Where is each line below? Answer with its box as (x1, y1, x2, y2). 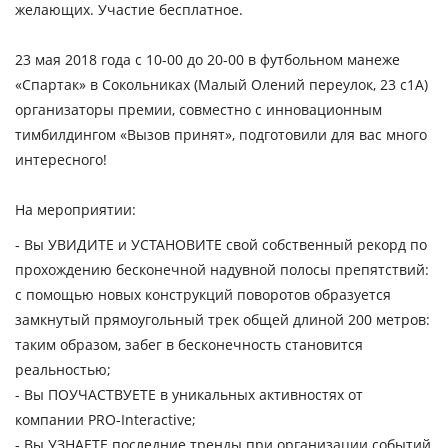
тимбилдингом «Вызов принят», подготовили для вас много (15, 125, 427, 144)
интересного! (15, 150, 107, 169)
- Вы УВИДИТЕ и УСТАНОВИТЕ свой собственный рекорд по (15, 235, 427, 254)
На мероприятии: (15, 200, 136, 219)
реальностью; (15, 360, 111, 379)
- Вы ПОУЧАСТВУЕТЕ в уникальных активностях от (15, 385, 363, 404)
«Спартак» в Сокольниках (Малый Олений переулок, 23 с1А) (15, 75, 428, 94)
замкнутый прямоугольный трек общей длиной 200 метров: (15, 310, 430, 329)
